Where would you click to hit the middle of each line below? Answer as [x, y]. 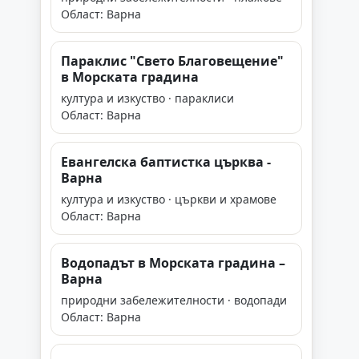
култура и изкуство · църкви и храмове [169, 199]
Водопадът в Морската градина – [173, 263]
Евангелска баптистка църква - [166, 162]
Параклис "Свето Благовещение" [172, 61]
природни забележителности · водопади [174, 300]
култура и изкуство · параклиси [147, 98]
